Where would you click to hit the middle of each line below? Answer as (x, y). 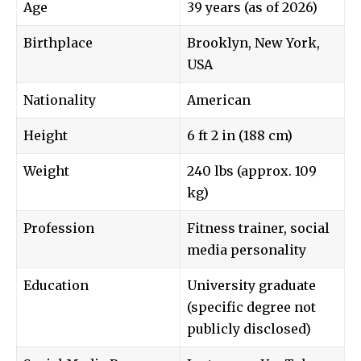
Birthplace (58, 42)
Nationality (60, 100)
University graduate (251, 285)
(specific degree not (251, 307)
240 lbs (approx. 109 (252, 170)
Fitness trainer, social (258, 228)
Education (56, 285)
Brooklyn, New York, (253, 42)
